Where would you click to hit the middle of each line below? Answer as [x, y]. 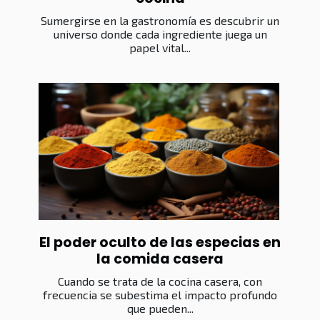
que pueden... [160, 309]
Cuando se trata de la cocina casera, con [160, 281]
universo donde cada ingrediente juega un [160, 34]
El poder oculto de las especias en [160, 243]
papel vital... [160, 47]
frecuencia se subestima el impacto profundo [160, 295]
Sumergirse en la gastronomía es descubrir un [160, 20]
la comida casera [160, 259]
